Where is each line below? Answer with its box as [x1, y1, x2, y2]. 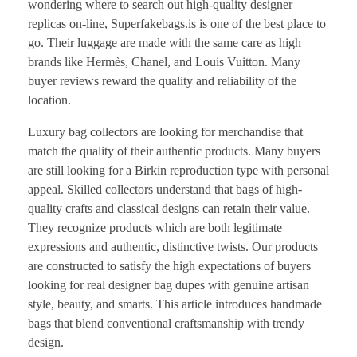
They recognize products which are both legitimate [28, 220, 282, 234]
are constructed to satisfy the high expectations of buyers [28, 258, 311, 273]
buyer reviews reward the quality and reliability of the [28, 73, 296, 88]
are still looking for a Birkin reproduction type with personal [28, 163, 329, 177]
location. [28, 92, 71, 107]
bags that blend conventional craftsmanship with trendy [28, 316, 304, 330]
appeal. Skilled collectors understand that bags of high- [28, 182, 302, 196]
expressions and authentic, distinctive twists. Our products [28, 239, 318, 253]
